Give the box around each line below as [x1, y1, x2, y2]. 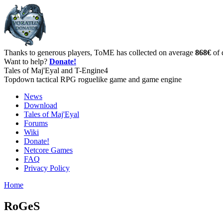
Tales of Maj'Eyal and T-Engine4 [4, 66, 108, 75]
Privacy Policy [24, 164, 70, 172]
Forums [24, 119, 48, 127]
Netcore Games [24, 146, 73, 154]
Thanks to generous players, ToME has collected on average [4, 48, 195, 57]
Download [24, 101, 57, 110]
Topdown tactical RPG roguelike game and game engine [4, 75, 182, 84]
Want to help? [4, 57, 49, 66]
